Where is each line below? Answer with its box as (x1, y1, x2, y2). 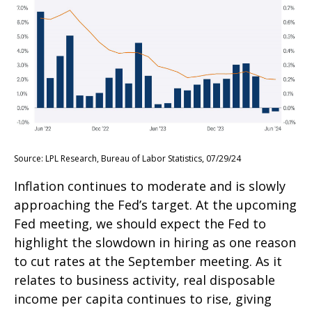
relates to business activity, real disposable (14, 272, 275, 289)
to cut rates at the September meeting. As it (14, 253, 282, 270)
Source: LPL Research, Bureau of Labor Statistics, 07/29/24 (14, 153, 241, 165)
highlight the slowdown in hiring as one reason (14, 234, 296, 251)
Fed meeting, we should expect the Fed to (14, 215, 266, 233)
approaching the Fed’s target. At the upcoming (14, 196, 297, 214)
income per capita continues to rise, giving (14, 290, 272, 308)
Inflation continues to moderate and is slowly (14, 178, 286, 195)
